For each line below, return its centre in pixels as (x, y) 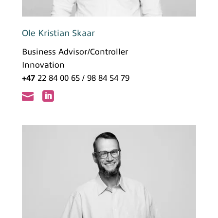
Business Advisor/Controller (75, 52)
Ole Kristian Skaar (58, 33)
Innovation (43, 65)
